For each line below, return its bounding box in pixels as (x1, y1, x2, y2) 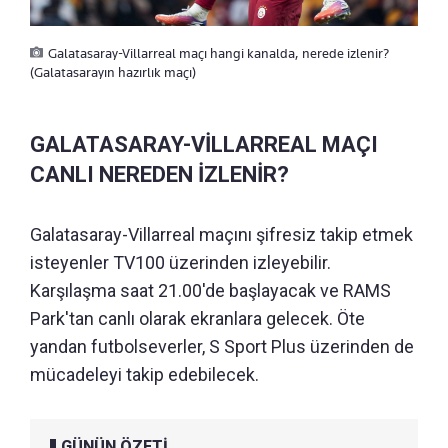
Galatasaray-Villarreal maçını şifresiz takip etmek (30, 223, 413, 245)
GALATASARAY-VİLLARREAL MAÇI (30, 131, 378, 157)
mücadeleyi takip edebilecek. (30, 363, 259, 385)
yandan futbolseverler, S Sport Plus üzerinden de (30, 335, 414, 357)
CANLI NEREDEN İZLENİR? (30, 161, 289, 187)
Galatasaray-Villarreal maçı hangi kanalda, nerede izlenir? (48, 44, 389, 61)
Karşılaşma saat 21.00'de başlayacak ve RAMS (30, 279, 391, 301)
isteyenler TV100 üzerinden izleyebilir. (30, 251, 331, 273)
